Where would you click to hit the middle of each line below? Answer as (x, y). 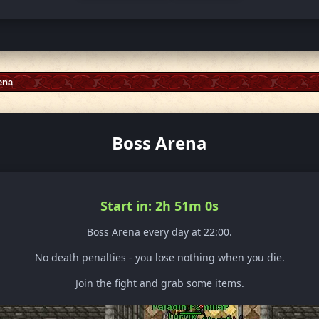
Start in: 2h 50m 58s (159, 206)
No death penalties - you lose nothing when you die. (159, 258)
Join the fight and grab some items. (159, 283)
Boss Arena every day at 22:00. (159, 232)
